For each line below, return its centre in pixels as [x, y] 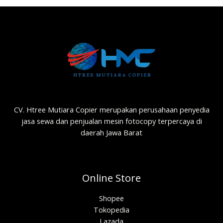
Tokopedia [111, 210]
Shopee [111, 198]
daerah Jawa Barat [111, 132]
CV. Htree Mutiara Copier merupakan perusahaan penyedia [111, 109]
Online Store [111, 178]
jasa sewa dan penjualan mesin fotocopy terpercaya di [111, 121]
